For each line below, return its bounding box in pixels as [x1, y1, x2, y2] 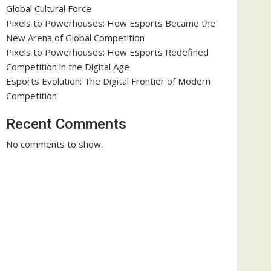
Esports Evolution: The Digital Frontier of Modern [6, 74, 211, 87]
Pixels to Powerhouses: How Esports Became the [6, 16, 215, 29]
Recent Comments [6, 116, 126, 132]
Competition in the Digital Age [6, 60, 129, 73]
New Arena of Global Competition [6, 31, 145, 44]
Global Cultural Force [6, 2, 91, 15]
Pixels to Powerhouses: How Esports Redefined [6, 45, 209, 58]
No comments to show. [6, 138, 103, 150]
